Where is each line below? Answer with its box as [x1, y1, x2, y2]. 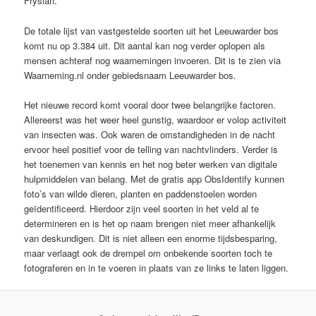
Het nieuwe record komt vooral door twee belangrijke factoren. [24, 97, 276, 111]
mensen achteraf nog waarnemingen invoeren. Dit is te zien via [24, 53, 281, 67]
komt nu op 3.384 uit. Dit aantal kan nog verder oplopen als [24, 38, 266, 52]
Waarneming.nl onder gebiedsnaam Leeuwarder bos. [24, 68, 237, 82]
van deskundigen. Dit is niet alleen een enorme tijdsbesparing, [24, 231, 278, 245]
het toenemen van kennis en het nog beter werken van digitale [24, 157, 278, 171]
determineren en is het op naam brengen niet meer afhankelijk [24, 216, 276, 230]
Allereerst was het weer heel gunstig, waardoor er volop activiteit [24, 112, 287, 126]
